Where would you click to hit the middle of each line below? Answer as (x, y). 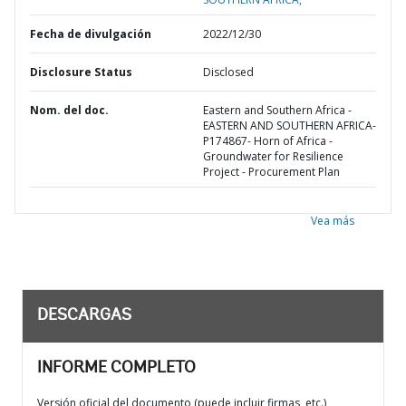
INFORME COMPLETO (116, 369)
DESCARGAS (84, 316)
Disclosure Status (81, 72)
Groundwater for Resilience (273, 156)
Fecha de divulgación (91, 34)
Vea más (333, 221)
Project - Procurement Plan (271, 172)
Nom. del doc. (69, 110)
